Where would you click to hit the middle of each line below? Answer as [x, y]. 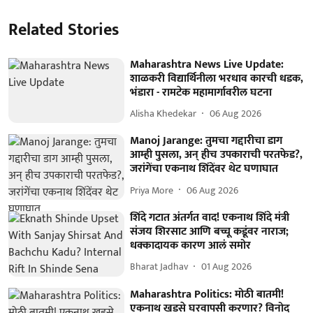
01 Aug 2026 [227, 267]
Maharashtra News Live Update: [207, 64]
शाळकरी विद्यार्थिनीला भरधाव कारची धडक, [217, 78]
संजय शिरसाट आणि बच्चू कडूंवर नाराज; [210, 231]
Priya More [152, 190]
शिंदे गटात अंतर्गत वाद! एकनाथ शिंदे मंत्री [210, 217]
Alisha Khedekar [163, 114]
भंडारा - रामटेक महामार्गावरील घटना [201, 92]
